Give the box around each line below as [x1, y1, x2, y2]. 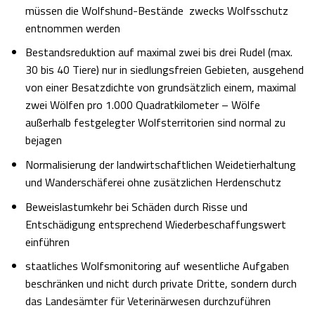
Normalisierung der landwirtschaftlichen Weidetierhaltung [25, 156, 296, 174]
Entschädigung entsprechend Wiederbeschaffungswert [25, 215, 286, 233]
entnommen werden [25, 19, 120, 37]
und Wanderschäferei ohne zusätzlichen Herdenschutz [25, 174, 281, 191]
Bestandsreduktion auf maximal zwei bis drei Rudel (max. [25, 44, 292, 61]
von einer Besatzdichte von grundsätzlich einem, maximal [25, 79, 296, 96]
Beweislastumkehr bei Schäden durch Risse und [25, 198, 247, 215]
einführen [25, 233, 70, 250]
